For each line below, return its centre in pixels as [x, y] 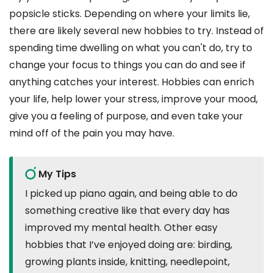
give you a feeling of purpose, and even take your [126, 116]
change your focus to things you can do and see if [127, 65]
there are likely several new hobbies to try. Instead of [136, 31]
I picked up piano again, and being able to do [131, 194]
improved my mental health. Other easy [121, 228]
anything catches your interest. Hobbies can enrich [132, 82]
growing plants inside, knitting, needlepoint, [127, 262]
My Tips [57, 174]
